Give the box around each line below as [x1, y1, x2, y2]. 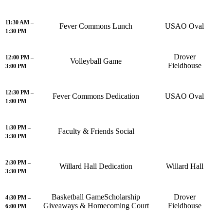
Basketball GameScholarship [52, 193, 140, 201]
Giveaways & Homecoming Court [43, 201, 149, 210]
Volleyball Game [70, 57, 122, 66]
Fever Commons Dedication [53, 92, 139, 101]
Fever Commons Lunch [59, 22, 132, 31]
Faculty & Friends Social [57, 127, 134, 136]
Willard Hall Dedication [59, 162, 132, 171]
